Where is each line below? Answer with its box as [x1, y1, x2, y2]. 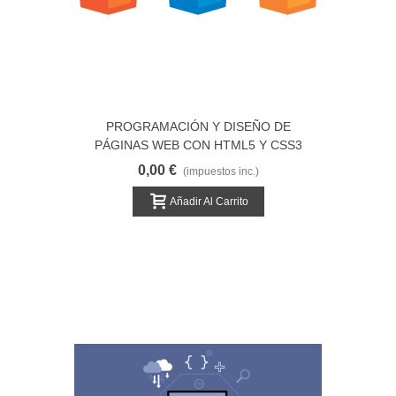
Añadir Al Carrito [169, 194, 248, 208]
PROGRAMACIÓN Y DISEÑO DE [105, 119, 291, 133]
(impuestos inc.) [182, 165, 259, 178]
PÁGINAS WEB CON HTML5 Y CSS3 [94, 138, 302, 152]
